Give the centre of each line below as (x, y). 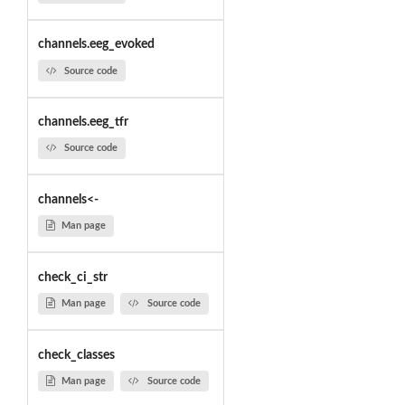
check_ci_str (72, 277)
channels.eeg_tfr (83, 122)
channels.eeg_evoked (96, 45)
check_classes (76, 355)
